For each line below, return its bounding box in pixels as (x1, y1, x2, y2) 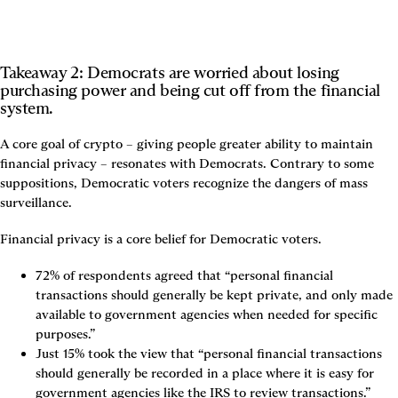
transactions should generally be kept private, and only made (36, 287, 393, 304)
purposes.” (36, 326, 95, 343)
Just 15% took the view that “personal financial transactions (36, 346, 382, 362)
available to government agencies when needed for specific (36, 306, 378, 323)
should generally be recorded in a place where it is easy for (36, 365, 374, 382)
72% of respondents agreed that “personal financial (36, 267, 333, 284)
